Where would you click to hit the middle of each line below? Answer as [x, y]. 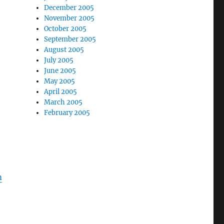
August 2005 [64, 50]
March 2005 [63, 102]
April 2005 [61, 92]
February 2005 [67, 113]
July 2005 [59, 60]
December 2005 [69, 8]
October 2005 [65, 29]
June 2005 [60, 71]
